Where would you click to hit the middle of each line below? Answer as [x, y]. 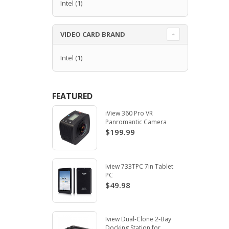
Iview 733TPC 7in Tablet [139, 166]
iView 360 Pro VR [129, 113]
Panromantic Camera [136, 122]
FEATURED [72, 96]
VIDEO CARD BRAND [93, 34]
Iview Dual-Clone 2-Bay [138, 219]
